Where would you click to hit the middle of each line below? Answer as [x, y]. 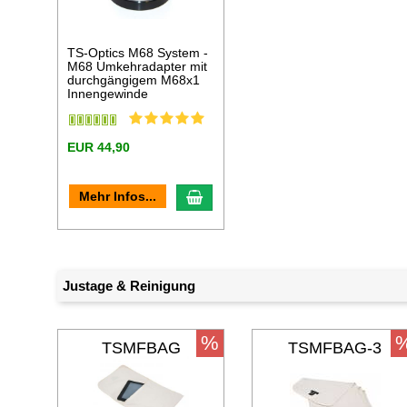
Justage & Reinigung [129, 286]
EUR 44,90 [99, 148]
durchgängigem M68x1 [134, 80]
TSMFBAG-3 [335, 348]
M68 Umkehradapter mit [138, 67]
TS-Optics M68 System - [138, 53]
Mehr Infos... [118, 197]
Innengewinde [108, 94]
